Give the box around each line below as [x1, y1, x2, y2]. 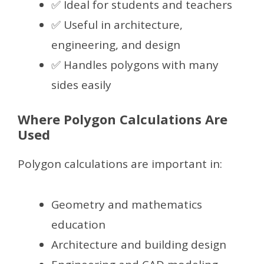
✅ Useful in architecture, [51, 16, 183, 32]
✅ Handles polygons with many [51, 57, 219, 72]
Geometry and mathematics [51, 196, 202, 212]
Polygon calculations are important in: [18, 156, 222, 172]
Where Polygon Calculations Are [18, 110, 227, 128]
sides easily [51, 77, 111, 93]
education [51, 216, 105, 232]
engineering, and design [51, 37, 180, 52]
